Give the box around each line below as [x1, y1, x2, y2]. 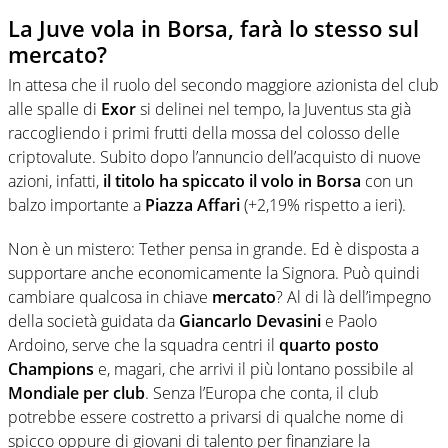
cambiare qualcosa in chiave [8, 285, 212, 308]
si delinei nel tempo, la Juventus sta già [136, 97, 411, 120]
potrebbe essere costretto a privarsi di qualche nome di [8, 405, 404, 428]
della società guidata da [8, 309, 179, 332]
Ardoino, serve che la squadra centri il [8, 333, 279, 356]
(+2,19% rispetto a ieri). [240, 193, 406, 216]
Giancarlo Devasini [179, 309, 321, 332]
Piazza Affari [145, 193, 240, 216]
